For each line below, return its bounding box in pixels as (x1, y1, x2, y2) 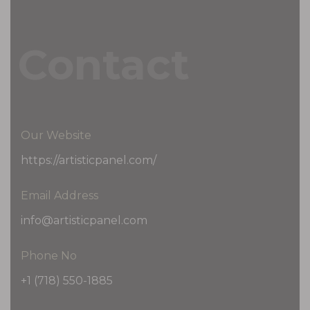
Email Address (21, 189, 98, 203)
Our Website (21, 129, 91, 143)
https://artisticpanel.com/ (21, 154, 156, 167)
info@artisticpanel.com (21, 214, 147, 228)
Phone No (21, 249, 77, 263)
